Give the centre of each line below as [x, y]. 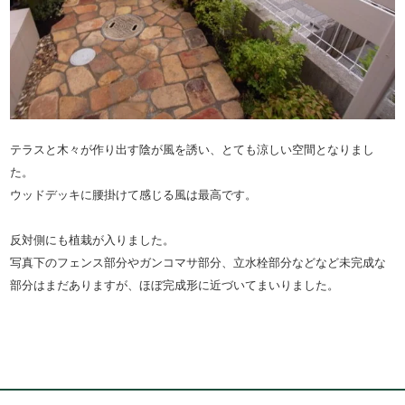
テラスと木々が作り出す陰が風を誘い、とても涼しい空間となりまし [193, 149]
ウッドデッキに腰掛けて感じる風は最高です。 [134, 194]
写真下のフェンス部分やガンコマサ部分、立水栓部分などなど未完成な [198, 262]
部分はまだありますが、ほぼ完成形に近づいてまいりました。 [175, 285]
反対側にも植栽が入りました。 [93, 240]
